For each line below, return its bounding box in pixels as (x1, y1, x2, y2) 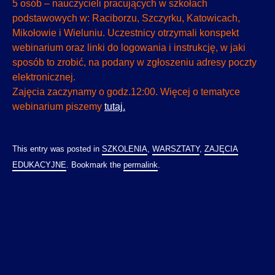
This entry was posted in (12, 144, 102, 153)
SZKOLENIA (102, 144, 147, 153)
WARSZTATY (152, 144, 199, 153)
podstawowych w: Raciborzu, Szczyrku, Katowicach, (12, 13, 240, 24)
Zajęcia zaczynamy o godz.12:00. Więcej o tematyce (12, 87, 240, 98)
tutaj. (104, 101, 125, 112)
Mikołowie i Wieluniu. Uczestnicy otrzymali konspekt (12, 28, 239, 39)
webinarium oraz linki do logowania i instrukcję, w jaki (12, 42, 246, 53)
